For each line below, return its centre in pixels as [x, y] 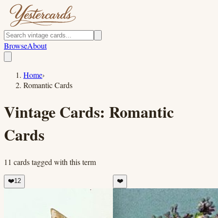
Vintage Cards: [56, 112]
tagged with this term [63, 162]
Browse [16, 45]
